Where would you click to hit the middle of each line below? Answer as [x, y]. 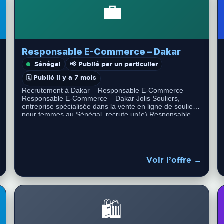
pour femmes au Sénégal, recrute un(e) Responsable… [110, 114]
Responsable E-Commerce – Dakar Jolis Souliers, [101, 98]
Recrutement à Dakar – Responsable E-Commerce [103, 90]
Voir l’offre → [174, 160]
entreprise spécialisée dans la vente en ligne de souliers [111, 106]
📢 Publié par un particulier [114, 64]
